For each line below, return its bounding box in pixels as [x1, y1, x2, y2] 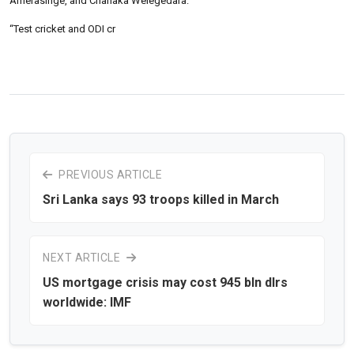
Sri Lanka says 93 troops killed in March [43, 191, 279, 207]
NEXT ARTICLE [43, 250, 123, 264]
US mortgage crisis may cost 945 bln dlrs [43, 274, 288, 290]
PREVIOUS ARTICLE [55, 168, 162, 181]
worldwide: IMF [43, 294, 131, 310]
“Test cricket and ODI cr [9, 22, 115, 35]
